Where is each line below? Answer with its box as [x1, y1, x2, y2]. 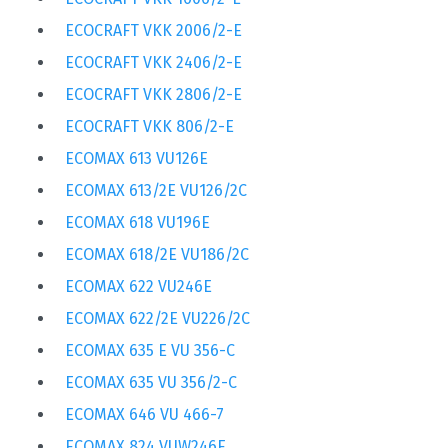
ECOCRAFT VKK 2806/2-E [65, 84, 242, 104]
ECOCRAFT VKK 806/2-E [65, 116, 234, 136]
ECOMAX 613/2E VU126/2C [65, 180, 247, 200]
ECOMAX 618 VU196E [65, 212, 210, 232]
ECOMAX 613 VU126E [65, 148, 208, 168]
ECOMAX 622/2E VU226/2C [65, 308, 250, 328]
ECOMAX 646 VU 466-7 [65, 404, 224, 424]
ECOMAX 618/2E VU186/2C [65, 244, 249, 264]
